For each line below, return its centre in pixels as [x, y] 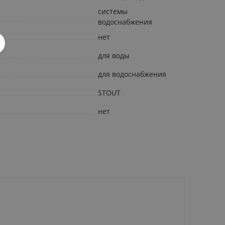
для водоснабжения [132, 74]
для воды [114, 56]
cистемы [113, 12]
